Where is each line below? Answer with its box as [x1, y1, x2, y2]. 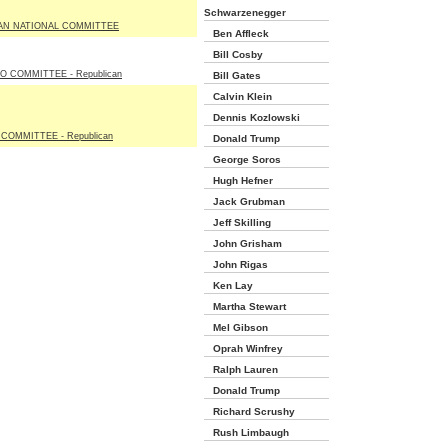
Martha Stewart [204, 301, 286, 312]
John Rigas [204, 259, 268, 270]
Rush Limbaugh [204, 427, 289, 438]
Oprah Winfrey [204, 343, 283, 354]
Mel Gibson [204, 322, 268, 333]
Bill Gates [204, 70, 261, 81]
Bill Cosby [204, 49, 263, 60]
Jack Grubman [204, 196, 285, 207]
